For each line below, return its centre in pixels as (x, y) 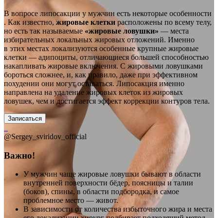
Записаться (25, 118)
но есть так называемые (44, 31)
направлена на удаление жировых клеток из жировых (93, 92)
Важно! (19, 155)
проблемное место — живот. (71, 200)
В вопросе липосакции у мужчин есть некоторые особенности (108, 13)
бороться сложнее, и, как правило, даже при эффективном (101, 74)
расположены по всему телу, (163, 22)
